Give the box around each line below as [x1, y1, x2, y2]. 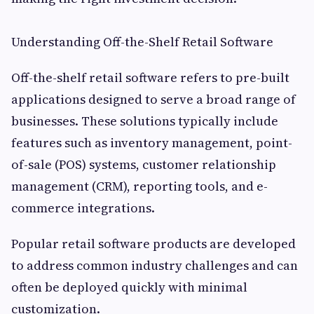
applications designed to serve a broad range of [11, 90, 296, 109]
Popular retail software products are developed [11, 235, 296, 253]
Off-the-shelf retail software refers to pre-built [11, 69, 289, 87]
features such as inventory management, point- [11, 134, 292, 152]
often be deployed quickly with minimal [11, 278, 247, 296]
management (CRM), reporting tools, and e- [11, 177, 268, 196]
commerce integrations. [11, 199, 155, 217]
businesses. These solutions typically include [11, 112, 278, 130]
